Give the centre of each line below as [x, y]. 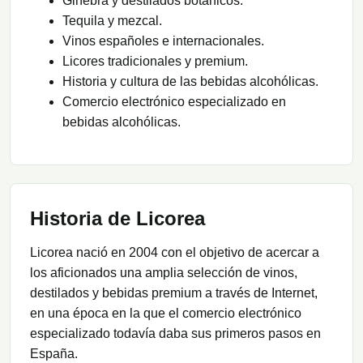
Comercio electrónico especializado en [174, 102]
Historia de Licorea [117, 219]
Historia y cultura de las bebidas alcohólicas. [190, 82]
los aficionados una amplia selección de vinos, [164, 273]
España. [54, 354]
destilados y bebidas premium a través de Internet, [174, 293]
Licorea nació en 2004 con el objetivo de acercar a [175, 253]
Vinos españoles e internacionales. [163, 41]
